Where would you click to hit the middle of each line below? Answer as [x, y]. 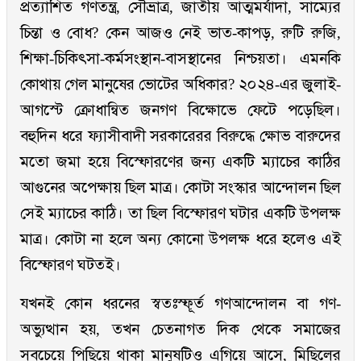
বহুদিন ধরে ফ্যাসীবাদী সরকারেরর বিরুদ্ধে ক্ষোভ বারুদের [180, 136]
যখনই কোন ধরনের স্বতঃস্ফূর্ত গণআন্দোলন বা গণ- [180, 304]
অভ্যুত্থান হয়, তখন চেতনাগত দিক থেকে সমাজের [180, 330]
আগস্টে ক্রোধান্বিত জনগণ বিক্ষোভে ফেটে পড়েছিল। [180, 110]
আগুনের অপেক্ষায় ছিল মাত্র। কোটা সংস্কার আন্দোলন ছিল [180, 188]
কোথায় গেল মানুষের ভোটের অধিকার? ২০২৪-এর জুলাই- [180, 85]
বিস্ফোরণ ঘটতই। [71, 265]
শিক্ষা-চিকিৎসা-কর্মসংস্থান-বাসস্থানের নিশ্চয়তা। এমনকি [180, 59]
